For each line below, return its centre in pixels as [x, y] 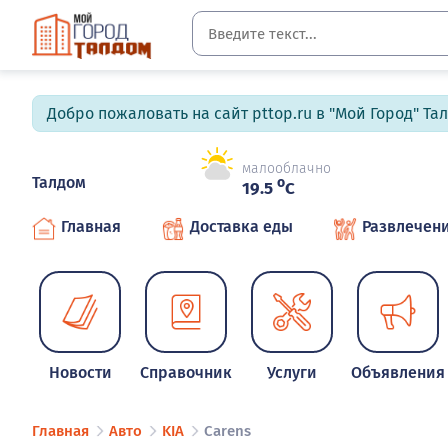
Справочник [186, 372]
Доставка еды [241, 226]
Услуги [292, 372]
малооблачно [286, 169]
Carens [227, 431]
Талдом [59, 182]
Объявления [398, 372]
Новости [80, 372]
